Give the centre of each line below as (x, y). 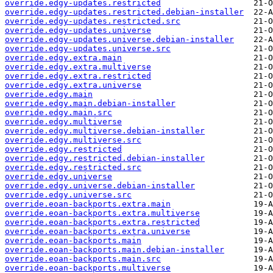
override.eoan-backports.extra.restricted (102, 222)
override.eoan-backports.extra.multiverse (102, 213)
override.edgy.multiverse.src (73, 140)
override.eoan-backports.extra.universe (97, 232)
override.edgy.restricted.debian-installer (105, 158)
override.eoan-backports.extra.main (88, 204)
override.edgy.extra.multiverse (78, 67)
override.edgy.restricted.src (73, 168)
